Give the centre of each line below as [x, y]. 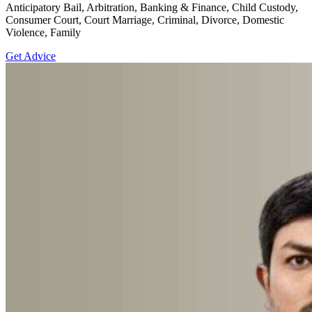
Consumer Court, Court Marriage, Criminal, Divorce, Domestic [145, 19]
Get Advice [31, 56]
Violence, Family [43, 32]
